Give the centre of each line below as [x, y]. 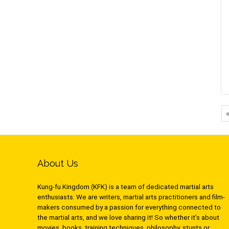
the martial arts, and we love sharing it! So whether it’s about [128, 218]
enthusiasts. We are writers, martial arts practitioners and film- [131, 197]
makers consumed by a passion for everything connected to [129, 208]
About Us [58, 164]
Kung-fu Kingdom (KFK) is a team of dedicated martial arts [125, 187]
